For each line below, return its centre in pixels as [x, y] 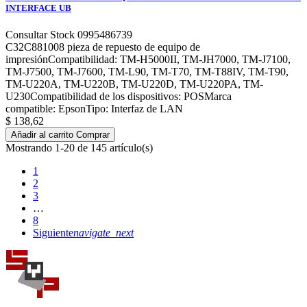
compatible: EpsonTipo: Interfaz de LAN [94, 109]
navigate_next [103, 233]
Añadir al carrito [42, 135]
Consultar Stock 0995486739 [69, 35]
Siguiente [53, 233]
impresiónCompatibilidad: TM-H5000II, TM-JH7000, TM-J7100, [148, 60]
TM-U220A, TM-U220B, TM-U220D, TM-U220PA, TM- [134, 84]
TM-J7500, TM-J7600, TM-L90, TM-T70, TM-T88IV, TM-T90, [147, 72]
